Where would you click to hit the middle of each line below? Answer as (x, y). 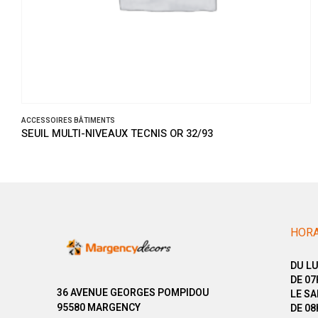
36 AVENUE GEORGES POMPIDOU (133, 293)
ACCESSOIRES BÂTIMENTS (68, 121)
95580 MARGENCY (99, 308)
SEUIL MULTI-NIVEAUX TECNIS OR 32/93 (117, 134)
